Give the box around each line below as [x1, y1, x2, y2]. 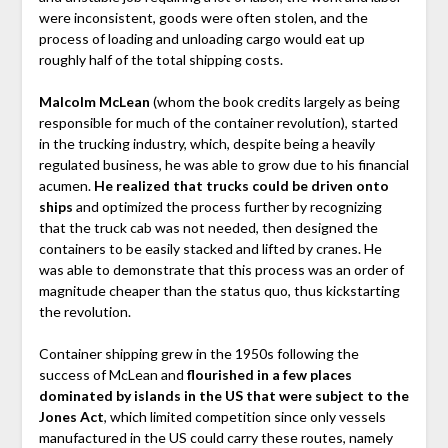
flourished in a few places [186, 366, 352, 384]
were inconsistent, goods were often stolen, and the [38, 9, 368, 27]
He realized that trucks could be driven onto [93, 177, 389, 195]
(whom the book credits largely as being [149, 93, 400, 111]
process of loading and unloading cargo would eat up [38, 30, 365, 48]
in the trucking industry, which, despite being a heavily [38, 135, 375, 153]
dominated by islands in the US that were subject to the [38, 387, 409, 405]
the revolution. [38, 303, 131, 321]
